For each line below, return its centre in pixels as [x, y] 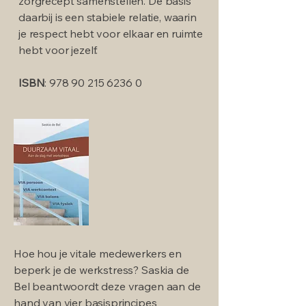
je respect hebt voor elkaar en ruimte [111, 33]
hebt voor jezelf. [58, 50]
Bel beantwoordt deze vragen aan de [107, 286]
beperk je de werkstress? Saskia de [101, 269]
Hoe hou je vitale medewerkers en [98, 253]
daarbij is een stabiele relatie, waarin [108, 17]
